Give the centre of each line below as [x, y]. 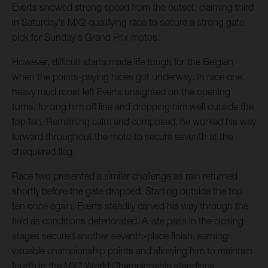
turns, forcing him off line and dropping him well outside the [133, 107]
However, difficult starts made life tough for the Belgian [123, 62]
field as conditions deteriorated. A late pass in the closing [128, 221]
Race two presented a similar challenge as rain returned [125, 176]
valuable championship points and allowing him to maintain [132, 251]
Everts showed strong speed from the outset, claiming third [133, 7]
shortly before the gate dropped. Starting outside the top [127, 191]
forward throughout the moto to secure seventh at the [122, 137]
